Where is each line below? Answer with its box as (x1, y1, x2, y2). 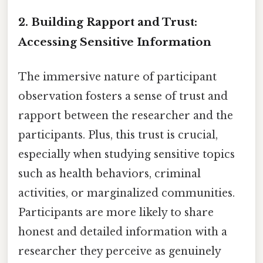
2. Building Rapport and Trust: (18, 15, 197, 29)
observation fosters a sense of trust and (18, 90, 228, 103)
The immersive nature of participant (18, 70, 217, 84)
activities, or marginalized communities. (18, 187, 235, 200)
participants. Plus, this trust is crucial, (18, 129, 218, 142)
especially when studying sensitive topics (18, 148, 235, 161)
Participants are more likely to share (18, 206, 214, 220)
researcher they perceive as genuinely (18, 245, 221, 258)
